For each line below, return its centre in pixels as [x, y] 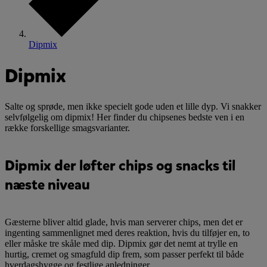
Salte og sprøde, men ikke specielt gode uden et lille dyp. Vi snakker [133, 107]
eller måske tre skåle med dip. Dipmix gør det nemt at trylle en [121, 243]
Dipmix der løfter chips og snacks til [120, 166]
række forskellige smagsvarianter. [67, 128]
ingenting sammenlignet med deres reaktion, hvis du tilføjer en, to [127, 232]
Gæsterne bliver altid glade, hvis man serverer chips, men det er [124, 222]
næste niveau [47, 185]
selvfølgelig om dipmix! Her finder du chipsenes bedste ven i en [125, 117]
